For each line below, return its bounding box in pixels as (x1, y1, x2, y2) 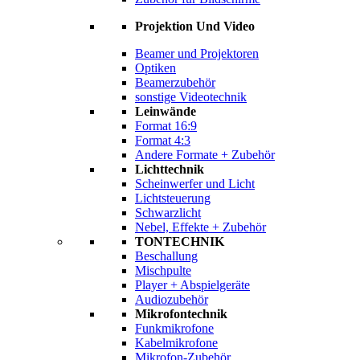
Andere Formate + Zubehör (135, 148, 275, 162)
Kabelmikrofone (135, 336, 218, 350)
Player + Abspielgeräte (135, 278, 250, 292)
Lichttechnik (135, 162, 204, 176)
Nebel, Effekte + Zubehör (135, 220, 266, 234)
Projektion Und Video (135, 19, 255, 33)
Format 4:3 (135, 133, 190, 147)
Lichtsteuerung (135, 191, 211, 205)
